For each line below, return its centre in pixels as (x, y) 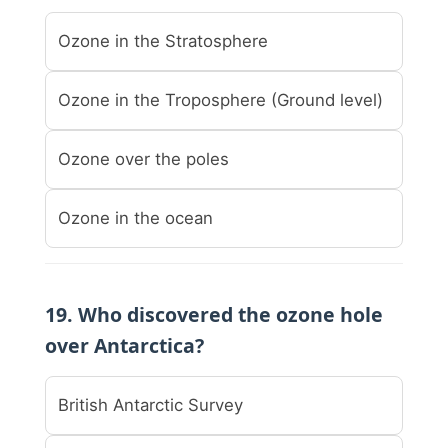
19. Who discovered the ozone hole (214, 314)
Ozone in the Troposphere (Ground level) (220, 99)
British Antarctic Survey (150, 404)
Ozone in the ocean (135, 217)
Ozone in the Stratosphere (163, 40)
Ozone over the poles (143, 158)
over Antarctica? (124, 345)
